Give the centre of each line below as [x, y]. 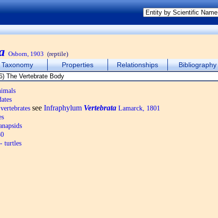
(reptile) [58, 54]
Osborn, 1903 [26, 54]
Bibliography [198, 65]
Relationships [138, 65]
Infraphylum [64, 108]
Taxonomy [18, 65]
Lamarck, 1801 [138, 108]
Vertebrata [100, 108]
